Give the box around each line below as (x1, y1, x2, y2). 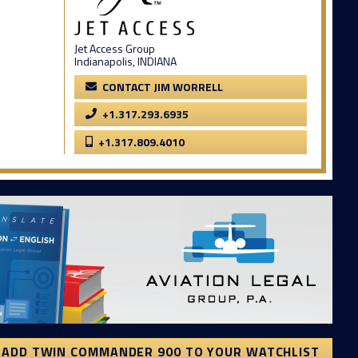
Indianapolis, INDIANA (74, 52, 177, 70)
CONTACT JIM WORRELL (102, 78, 223, 95)
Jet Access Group (74, 39, 155, 57)
